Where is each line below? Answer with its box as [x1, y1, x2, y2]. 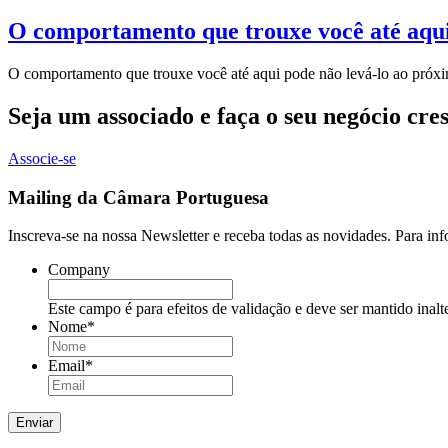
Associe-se [8, 150, 76, 167]
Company [48, 261, 110, 279]
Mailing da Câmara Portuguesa [8, 186, 269, 208]
